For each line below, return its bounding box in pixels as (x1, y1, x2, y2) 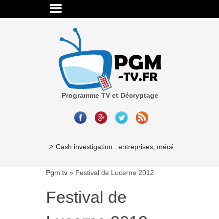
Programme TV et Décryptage (62, 91, 159, 99)
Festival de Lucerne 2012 (75, 168, 154, 176)
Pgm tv (46, 168, 67, 176)
